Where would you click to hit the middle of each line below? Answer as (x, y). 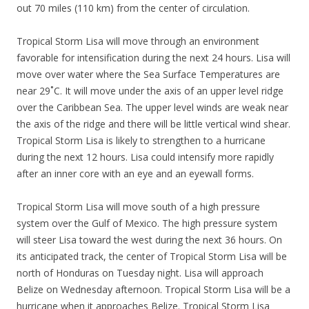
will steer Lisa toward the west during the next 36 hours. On (149, 240)
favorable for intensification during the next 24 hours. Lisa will (153, 58)
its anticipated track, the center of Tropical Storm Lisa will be (152, 256)
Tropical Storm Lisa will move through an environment (138, 41)
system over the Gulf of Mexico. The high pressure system (147, 223)
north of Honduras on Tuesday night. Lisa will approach (140, 273)
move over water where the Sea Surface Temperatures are (148, 74)
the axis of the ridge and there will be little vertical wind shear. (153, 124)
